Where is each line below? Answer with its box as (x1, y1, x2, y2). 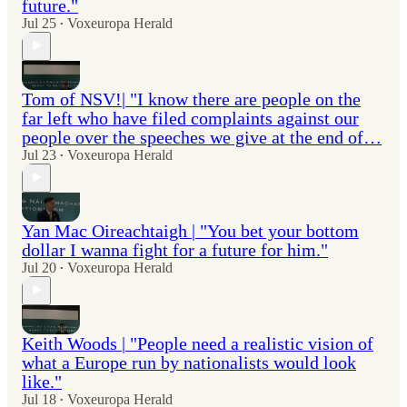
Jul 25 (22, 15, 56, 31)
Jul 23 (22, 146, 56, 163)
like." (22, 371, 62, 392)
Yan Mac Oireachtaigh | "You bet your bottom (22, 220, 359, 241)
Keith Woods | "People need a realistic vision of (22, 333, 373, 353)
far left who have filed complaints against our (22, 107, 359, 128)
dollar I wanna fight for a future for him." (22, 239, 328, 260)
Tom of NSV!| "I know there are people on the (22, 88, 361, 109)
